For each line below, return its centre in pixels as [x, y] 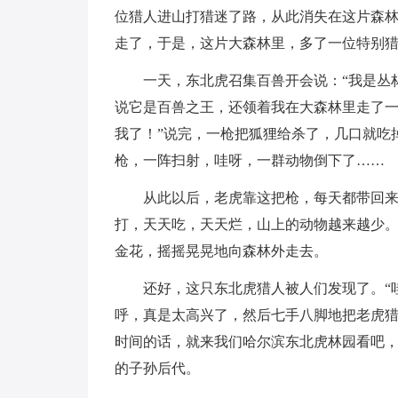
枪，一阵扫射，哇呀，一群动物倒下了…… [249, 160]
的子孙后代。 [157, 368]
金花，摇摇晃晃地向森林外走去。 [221, 251]
